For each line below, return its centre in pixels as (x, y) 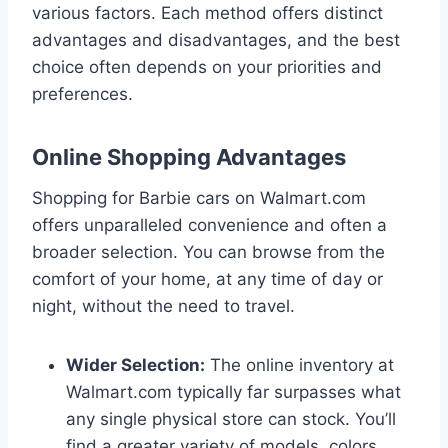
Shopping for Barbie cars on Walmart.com (199, 197)
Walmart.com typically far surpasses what (233, 391)
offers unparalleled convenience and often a (209, 224)
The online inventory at (299, 364)
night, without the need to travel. (163, 305)
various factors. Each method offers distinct (207, 12)
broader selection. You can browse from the (208, 251)
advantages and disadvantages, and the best (216, 39)
